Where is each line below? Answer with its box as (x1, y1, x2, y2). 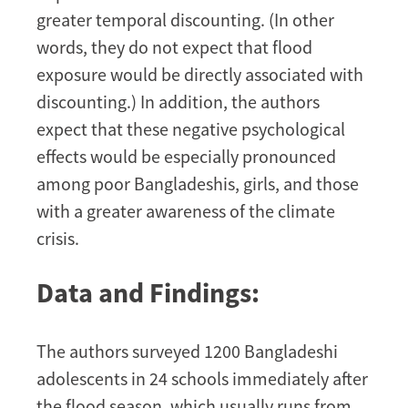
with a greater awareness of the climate (36, 199, 335, 223)
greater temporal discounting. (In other (36, 8, 334, 32)
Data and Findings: (36, 275, 260, 311)
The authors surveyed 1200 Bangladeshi (36, 340, 338, 363)
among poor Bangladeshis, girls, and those (36, 172, 359, 196)
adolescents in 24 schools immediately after (36, 367, 368, 391)
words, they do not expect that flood (36, 36, 312, 59)
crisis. (36, 227, 79, 250)
